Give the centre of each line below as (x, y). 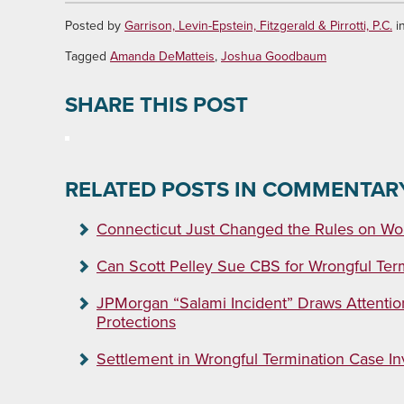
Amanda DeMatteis (162, 56)
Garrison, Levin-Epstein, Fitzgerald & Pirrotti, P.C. (258, 26)
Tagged (87, 56)
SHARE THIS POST (156, 105)
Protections (136, 322)
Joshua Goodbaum (274, 56)
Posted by (95, 26)
